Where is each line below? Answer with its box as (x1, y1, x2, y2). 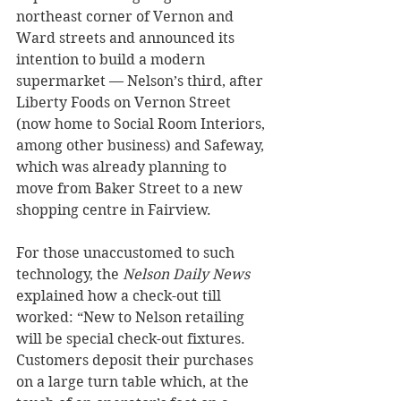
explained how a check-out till (16, 287, 225, 305)
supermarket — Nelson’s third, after (16, 73, 267, 90)
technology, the (16, 266, 123, 284)
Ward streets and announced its (16, 30, 238, 47)
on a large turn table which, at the (16, 373, 252, 391)
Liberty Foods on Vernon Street (16, 94, 235, 112)
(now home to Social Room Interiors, (16, 115, 269, 133)
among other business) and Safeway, (16, 137, 268, 155)
